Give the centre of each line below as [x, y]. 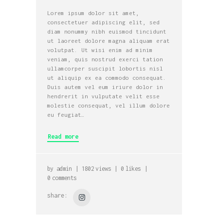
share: [58, 196]
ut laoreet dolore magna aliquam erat [109, 40]
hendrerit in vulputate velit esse [104, 96]
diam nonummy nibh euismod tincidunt [107, 31]
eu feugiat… [66, 114]
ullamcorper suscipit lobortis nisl [105, 68]
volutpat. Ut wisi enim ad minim [100, 50]
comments [64, 178]
